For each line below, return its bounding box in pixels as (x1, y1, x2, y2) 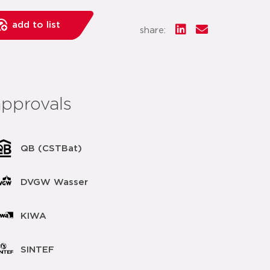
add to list (12, 20, 60, 30)
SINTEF (20, 245, 54, 254)
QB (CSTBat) (20, 143, 82, 153)
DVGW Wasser (20, 177, 88, 187)
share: (140, 25, 166, 35)
